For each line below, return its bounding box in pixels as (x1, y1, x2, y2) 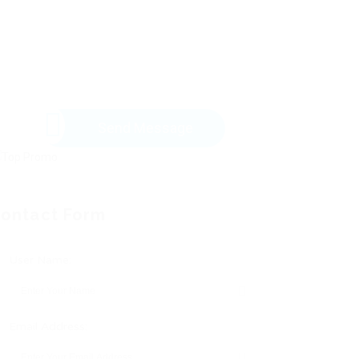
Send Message (97, 119, 193, 136)
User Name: (9, 253, 71, 267)
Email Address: (9, 320, 87, 333)
